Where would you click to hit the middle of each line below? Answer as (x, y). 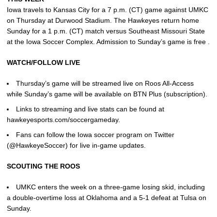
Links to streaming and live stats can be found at (90, 109)
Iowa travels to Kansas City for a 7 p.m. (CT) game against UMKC (108, 10)
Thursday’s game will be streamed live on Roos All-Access (105, 83)
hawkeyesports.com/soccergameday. (63, 119)
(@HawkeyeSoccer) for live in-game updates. (76, 145)
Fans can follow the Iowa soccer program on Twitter (95, 134)
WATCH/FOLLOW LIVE (43, 62)
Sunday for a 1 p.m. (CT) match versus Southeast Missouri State (106, 31)
